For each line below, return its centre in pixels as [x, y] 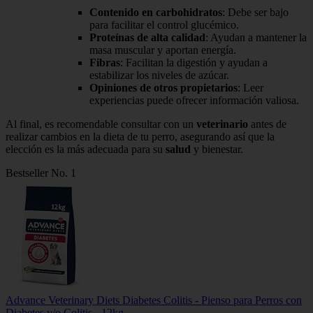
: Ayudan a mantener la [256, 38]
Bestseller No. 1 [41, 173]
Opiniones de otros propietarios [163, 88]
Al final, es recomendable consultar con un [101, 124]
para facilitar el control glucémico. [164, 25]
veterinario [222, 124]
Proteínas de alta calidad [147, 38]
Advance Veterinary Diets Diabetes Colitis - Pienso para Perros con [154, 300]
